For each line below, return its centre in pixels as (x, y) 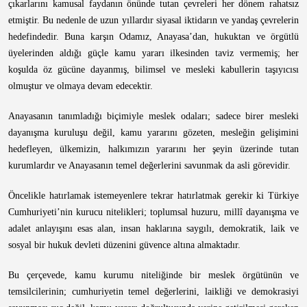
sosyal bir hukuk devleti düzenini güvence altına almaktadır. (124, 245)
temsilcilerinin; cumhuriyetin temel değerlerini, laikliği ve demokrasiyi (153, 292)
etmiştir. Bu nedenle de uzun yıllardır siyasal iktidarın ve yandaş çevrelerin (153, 20)
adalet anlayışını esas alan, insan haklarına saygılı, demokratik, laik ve (153, 229)
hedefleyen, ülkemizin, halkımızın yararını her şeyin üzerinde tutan (153, 149)
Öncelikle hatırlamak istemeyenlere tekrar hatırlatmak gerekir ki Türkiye (153, 196)
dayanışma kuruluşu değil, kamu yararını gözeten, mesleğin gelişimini (153, 133)
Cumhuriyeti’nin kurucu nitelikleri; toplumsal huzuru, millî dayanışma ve (153, 212)
